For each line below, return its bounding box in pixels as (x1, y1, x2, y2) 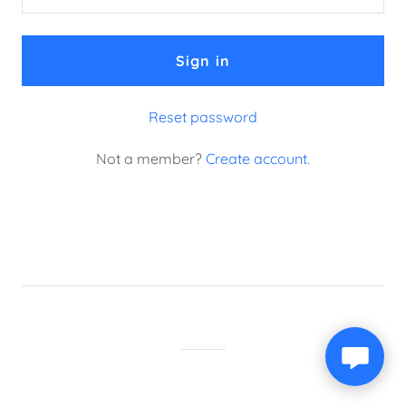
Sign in (176, 52, 230, 70)
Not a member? (96, 150, 202, 168)
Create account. (206, 150, 310, 168)
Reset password (149, 108, 257, 126)
